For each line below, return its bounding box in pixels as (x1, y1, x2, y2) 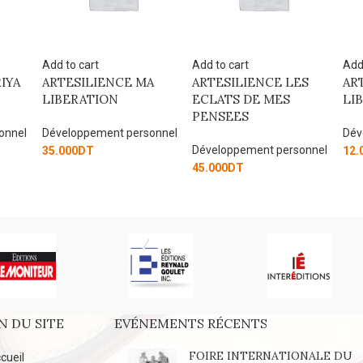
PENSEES (42, 108, 100, 124)
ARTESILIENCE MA (193, 74, 305, 90)
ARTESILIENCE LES (42, 74, 160, 90)
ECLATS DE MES (42, 91, 141, 107)
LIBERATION (193, 91, 270, 107)
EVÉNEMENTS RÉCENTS (114, 314, 268, 331)
